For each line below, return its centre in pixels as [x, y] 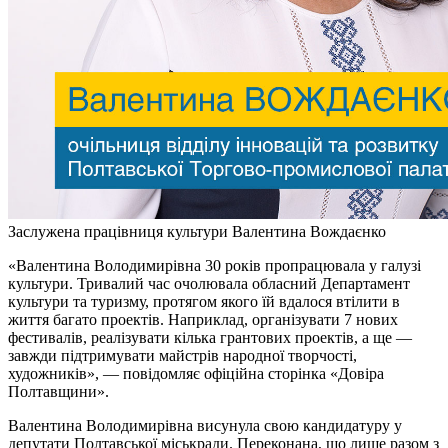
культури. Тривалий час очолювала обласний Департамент [209, 283]
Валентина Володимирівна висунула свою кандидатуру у [205, 425]
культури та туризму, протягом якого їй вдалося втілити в [204, 301]
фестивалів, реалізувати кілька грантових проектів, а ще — [210, 337]
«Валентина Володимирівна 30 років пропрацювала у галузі [214, 265]
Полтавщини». [58, 391]
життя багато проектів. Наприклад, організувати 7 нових [203, 319]
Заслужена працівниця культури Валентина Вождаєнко [197, 231]
